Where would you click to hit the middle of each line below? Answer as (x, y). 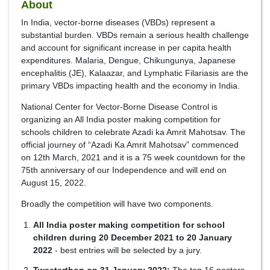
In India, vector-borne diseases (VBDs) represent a (118, 23)
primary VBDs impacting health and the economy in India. (130, 86)
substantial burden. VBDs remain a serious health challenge (135, 35)
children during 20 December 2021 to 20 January (133, 238)
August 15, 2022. (54, 183)
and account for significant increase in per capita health (126, 48)
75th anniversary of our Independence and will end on (124, 170)
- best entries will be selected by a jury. (127, 250)
